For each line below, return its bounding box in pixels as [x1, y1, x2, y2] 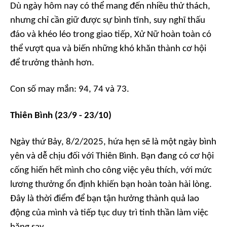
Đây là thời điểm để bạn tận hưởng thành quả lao [10, 194, 199, 204]
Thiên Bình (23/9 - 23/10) [10, 111, 111, 121]
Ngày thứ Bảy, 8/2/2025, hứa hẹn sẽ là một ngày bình [10, 137, 216, 147]
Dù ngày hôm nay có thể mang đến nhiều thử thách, [10, 2, 210, 11]
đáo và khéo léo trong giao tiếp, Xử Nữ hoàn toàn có [10, 30, 211, 40]
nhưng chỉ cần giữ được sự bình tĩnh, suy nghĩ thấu [10, 16, 205, 25]
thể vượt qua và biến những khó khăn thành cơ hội [10, 44, 206, 54]
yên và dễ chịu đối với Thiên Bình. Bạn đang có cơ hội [10, 152, 214, 161]
